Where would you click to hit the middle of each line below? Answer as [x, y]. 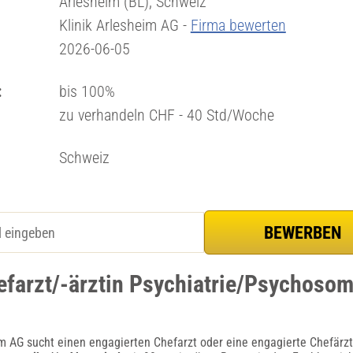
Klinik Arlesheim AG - [124, 25]
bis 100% [87, 91]
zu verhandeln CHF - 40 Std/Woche [166, 115]
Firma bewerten [238, 25]
